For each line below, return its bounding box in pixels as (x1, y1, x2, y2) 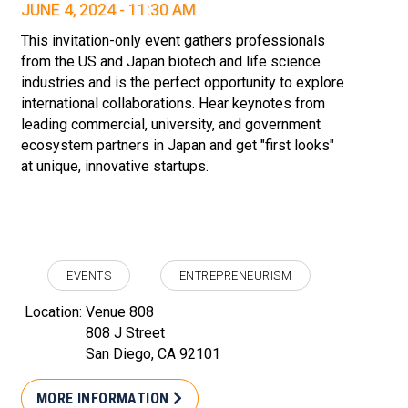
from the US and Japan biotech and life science (21, 53, 321, 71)
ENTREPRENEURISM (178, 268, 292, 282)
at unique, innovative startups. (21, 158, 209, 176)
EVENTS (66, 268, 112, 282)
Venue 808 (86, 303, 154, 321)
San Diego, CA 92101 (86, 345, 220, 363)
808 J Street (86, 324, 165, 342)
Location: (25, 303, 86, 321)
